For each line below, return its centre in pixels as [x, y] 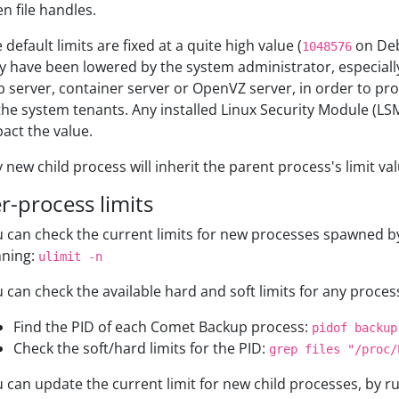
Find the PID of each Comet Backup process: [163, 327]
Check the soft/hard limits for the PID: [141, 348]
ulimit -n [70, 256]
